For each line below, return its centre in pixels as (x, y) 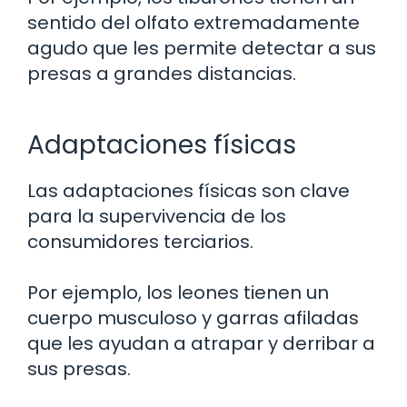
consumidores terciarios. (140, 242)
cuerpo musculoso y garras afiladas (193, 318)
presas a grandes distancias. (162, 74)
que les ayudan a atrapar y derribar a (201, 343)
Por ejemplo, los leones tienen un (178, 293)
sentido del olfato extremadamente (194, 23)
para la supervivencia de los (157, 216)
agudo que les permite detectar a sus (202, 48)
